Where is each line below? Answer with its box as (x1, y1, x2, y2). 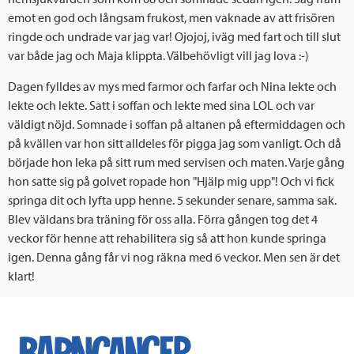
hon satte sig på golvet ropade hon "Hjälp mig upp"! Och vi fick (8, 172, 334, 189)
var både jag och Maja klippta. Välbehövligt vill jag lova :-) (8, 47, 309, 63)
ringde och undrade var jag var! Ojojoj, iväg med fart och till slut (8, 28, 341, 44)
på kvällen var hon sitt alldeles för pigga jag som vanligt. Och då (8, 134, 341, 151)
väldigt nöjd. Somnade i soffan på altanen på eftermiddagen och (8, 115, 345, 132)
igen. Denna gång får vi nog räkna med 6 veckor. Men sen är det (8, 248, 340, 265)
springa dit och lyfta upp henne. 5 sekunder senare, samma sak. (8, 191, 337, 208)
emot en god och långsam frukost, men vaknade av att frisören (8, 9, 335, 25)
